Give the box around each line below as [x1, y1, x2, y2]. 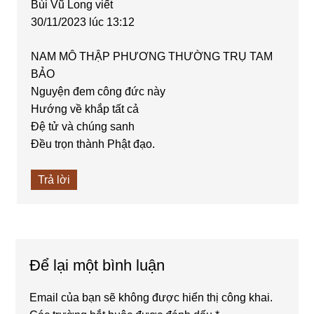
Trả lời [38, 173, 71, 186]
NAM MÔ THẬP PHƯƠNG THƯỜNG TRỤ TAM [31, 50, 273, 62]
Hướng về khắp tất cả [31, 102, 139, 115]
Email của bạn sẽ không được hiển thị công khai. [29, 291, 273, 303]
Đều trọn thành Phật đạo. [31, 137, 156, 150]
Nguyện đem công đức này [31, 85, 166, 97]
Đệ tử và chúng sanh [31, 120, 135, 132]
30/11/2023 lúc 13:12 [31, 15, 135, 28]
